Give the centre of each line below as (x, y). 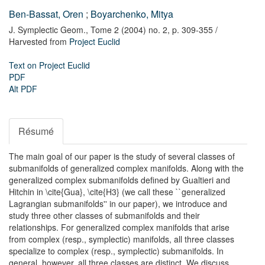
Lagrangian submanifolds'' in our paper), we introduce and (118, 203)
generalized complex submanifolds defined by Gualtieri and (119, 180)
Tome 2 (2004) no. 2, (130, 30)
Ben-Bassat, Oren (46, 14)
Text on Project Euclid (49, 65)
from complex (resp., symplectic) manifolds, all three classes (122, 239)
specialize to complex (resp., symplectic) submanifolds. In (116, 251)
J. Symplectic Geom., (49, 30)
